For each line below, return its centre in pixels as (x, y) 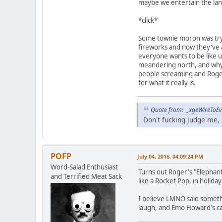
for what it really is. (167, 83)
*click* (148, 20)
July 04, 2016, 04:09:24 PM (170, 157)
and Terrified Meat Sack (86, 177)
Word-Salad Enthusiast (84, 167)
